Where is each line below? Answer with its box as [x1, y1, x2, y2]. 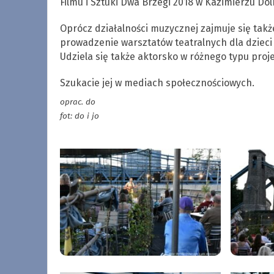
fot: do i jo [59, 110, 99, 121]
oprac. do [59, 96, 95, 107]
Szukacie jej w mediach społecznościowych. [59, 76, 254, 89]
